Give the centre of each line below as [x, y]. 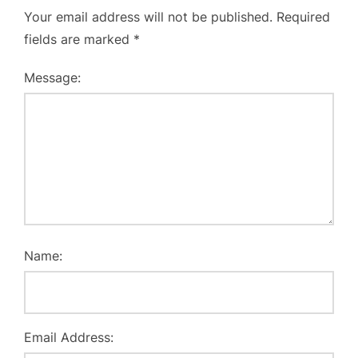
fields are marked [79, 39]
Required [303, 17]
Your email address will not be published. [148, 17]
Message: [52, 78]
